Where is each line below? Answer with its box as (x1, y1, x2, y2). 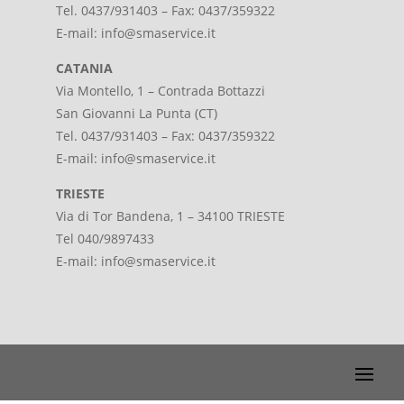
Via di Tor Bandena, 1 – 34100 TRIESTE (56, 207, 286, 225)
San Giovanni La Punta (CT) (56, 105, 218, 122)
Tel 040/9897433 (56, 230, 155, 247)
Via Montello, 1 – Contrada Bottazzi (56, 82, 266, 99)
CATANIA (56, 60, 114, 77)
